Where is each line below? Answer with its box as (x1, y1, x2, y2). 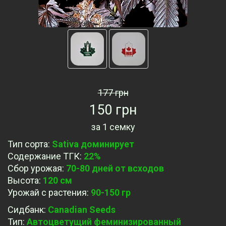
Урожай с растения (8, 187, 87, 198)
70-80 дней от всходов (66, 163, 164, 174)
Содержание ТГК (8, 151, 80, 162)
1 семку (102, 122, 135, 133)
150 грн (89, 102, 137, 119)
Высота (8, 175, 39, 186)
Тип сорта (8, 139, 48, 150)
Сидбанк (8, 204, 44, 215)
